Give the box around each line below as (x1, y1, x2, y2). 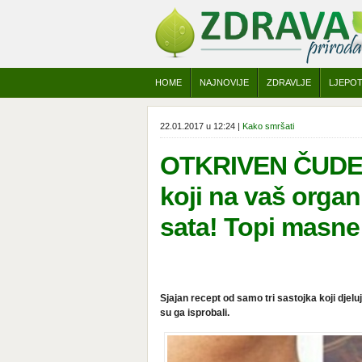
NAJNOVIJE (200, 78, 249, 87)
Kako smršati (242, 121, 294, 131)
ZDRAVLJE (267, 78, 311, 87)
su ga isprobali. (160, 307, 229, 318)
